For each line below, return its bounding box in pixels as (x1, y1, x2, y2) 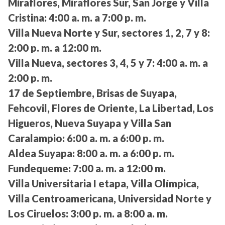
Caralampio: (8, 132, 65, 145)
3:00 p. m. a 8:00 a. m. (68, 207, 168, 220)
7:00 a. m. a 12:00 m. (71, 162, 166, 175)
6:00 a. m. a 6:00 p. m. (65, 132, 164, 145)
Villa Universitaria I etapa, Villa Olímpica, (8, 177, 199, 190)
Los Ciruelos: (8, 207, 68, 220)
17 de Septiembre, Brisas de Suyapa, (8, 87, 177, 99)
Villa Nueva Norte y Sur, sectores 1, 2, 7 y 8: (8, 27, 210, 39)
